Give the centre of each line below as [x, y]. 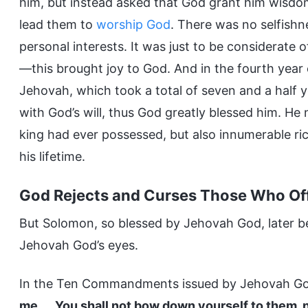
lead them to [58, 24]
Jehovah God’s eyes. [79, 245]
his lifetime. [52, 156]
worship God [133, 24]
